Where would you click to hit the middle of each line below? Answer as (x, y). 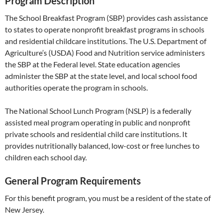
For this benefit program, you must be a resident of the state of (108, 198)
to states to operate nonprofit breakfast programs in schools (105, 29)
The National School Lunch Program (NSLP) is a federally (98, 111)
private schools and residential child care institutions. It (96, 134)
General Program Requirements (73, 181)
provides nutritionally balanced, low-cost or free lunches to (102, 146)
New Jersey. (24, 209)
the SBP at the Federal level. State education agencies (93, 64)
